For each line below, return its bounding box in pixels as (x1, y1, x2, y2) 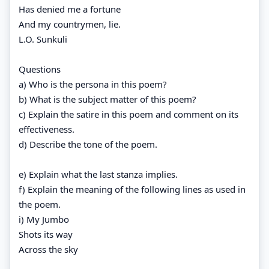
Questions (19, 62, 61, 75)
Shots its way (19, 228, 73, 240)
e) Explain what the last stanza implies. (19, 168, 178, 180)
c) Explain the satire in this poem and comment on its (19, 107, 238, 120)
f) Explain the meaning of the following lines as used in (19, 183, 246, 195)
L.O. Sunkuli (19, 32, 67, 45)
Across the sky (19, 243, 78, 255)
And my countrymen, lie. (19, 17, 121, 30)
